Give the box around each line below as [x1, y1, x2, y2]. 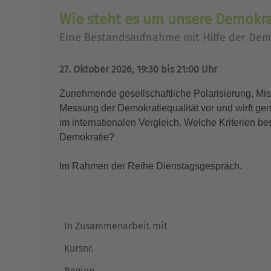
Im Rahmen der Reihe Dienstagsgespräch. [59, 161, 242, 171]
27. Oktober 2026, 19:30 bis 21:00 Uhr [59, 64, 217, 75]
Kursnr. [64, 243, 94, 254]
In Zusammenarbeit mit [64, 220, 168, 232]
